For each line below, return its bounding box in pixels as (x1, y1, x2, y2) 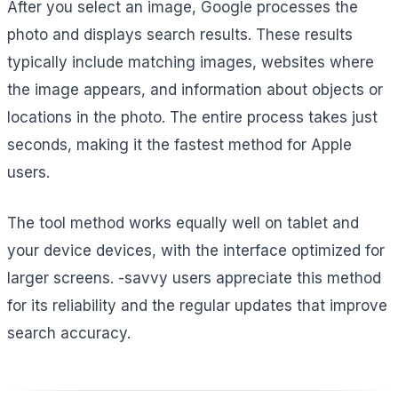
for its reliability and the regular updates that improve (7, 296, 387, 314)
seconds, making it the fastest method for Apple (7, 135, 352, 154)
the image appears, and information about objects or (7, 80, 383, 99)
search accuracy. (7, 323, 131, 342)
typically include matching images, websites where (7, 52, 374, 71)
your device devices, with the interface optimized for (7, 241, 385, 259)
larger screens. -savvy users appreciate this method (7, 268, 381, 287)
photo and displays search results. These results (7, 25, 353, 44)
